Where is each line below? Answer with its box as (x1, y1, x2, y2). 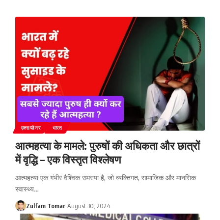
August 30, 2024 (67, 201, 110, 210)
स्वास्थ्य (15, 184, 34, 193)
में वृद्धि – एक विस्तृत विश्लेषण (15, 152, 121, 166)
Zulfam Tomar (26, 201, 65, 210)
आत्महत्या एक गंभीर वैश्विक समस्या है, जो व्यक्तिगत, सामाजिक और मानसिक (15, 173, 196, 182)
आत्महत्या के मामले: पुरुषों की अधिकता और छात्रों (15, 138, 200, 152)
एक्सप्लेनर (21, 124, 41, 131)
